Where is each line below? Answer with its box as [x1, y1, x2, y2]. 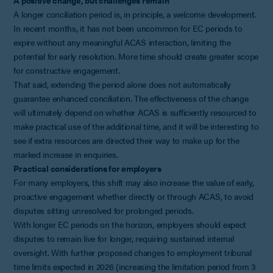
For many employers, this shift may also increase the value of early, [13, 175, 254, 188]
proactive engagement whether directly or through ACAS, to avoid [13, 190, 253, 202]
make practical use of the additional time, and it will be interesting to [13, 119, 259, 132]
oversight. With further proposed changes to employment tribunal [13, 246, 252, 258]
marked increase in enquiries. [13, 147, 121, 160]
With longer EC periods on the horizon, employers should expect [13, 218, 247, 230]
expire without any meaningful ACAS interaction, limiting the [13, 35, 231, 48]
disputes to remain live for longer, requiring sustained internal [13, 232, 234, 244]
